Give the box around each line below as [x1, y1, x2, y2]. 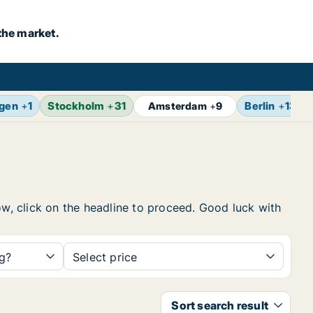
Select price [73, 250, 138, 264]
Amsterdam [148, 100, 207, 112]
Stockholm [48, 99, 105, 112]
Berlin [245, 99, 275, 112]
